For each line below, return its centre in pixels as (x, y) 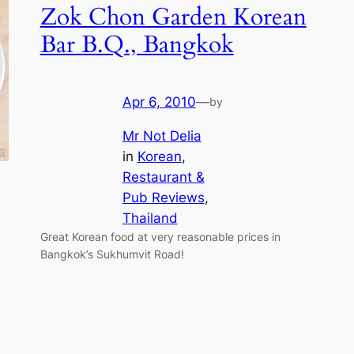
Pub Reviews (163, 197)
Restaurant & (163, 177)
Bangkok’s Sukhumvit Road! (112, 254)
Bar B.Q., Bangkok (137, 45)
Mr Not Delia (162, 136)
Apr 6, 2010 (159, 102)
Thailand (150, 218)
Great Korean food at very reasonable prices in (160, 236)
